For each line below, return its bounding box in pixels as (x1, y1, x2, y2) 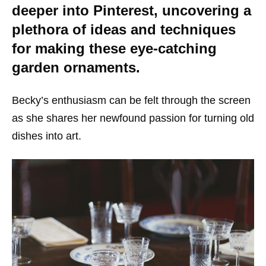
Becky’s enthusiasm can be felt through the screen (12, 94, 251, 106)
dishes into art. (12, 130, 81, 142)
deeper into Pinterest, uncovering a (12, 2, 251, 18)
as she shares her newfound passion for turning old (12, 112, 254, 124)
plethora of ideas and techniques (12, 21, 236, 37)
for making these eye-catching (12, 40, 217, 56)
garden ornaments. (12, 59, 140, 75)
